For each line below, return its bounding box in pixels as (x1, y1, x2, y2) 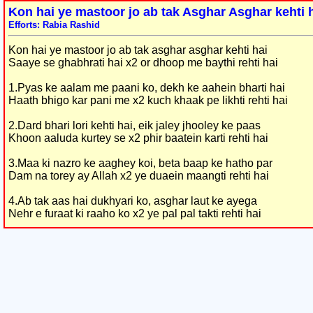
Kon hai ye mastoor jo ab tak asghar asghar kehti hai (8, 44, 268, 56)
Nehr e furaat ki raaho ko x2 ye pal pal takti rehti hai (8, 208, 261, 219)
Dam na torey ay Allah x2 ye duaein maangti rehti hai (8, 170, 269, 182)
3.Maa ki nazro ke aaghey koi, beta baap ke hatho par (8, 157, 272, 169)
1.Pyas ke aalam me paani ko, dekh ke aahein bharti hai (8, 82, 285, 94)
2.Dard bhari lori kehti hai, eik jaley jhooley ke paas (8, 119, 261, 131)
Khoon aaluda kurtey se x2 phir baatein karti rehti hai (8, 132, 268, 144)
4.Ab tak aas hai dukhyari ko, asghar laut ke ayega (8, 195, 257, 207)
